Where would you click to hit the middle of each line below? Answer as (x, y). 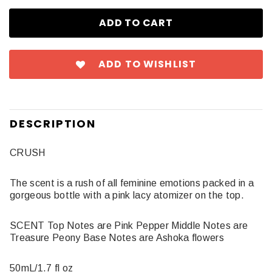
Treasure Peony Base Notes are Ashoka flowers (118, 238)
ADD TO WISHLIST (148, 64)
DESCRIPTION (53, 124)
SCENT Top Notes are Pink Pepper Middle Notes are (129, 226)
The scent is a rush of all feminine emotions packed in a (132, 183)
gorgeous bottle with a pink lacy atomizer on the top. (127, 195)
